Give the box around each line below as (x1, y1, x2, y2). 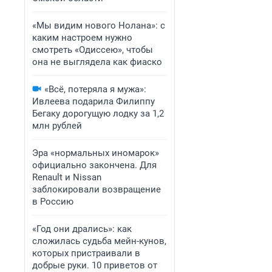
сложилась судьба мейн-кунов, (32, 236, 166, 246)
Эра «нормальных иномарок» (32, 148, 159, 158)
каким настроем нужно (32, 32, 132, 43)
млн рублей (32, 120, 82, 131)
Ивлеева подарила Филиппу (32, 96, 155, 107)
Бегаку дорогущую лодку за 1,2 (32, 108, 164, 119)
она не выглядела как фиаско (32, 56, 162, 67)
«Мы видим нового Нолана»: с (32, 20, 165, 31)
